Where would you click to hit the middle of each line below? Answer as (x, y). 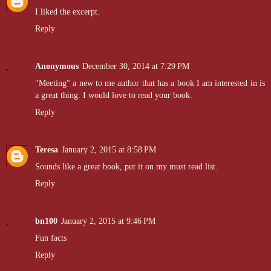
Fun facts (51, 238)
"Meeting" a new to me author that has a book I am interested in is (150, 83)
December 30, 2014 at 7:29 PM (136, 66)
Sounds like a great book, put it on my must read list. (126, 167)
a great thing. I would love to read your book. (114, 95)
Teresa (47, 150)
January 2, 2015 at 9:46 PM (108, 221)
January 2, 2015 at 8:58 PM (109, 150)
